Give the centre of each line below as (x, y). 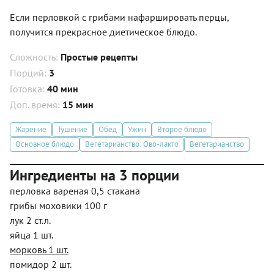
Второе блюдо (182, 130)
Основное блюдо (45, 144)
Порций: (29, 72)
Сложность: (35, 57)
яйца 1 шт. (31, 235)
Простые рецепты (99, 57)
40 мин (63, 88)
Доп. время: (36, 104)
